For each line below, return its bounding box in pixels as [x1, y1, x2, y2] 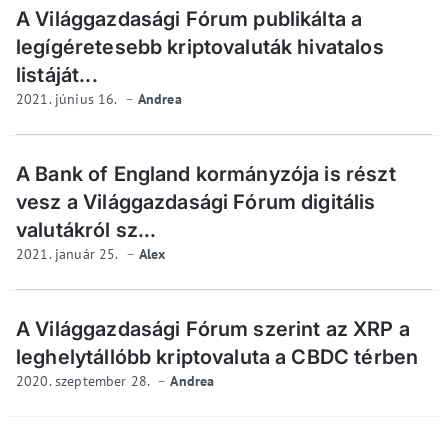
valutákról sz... [16, 217, 157, 242]
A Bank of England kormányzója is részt [16, 161, 396, 186]
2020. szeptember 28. [16, 371, 154, 390]
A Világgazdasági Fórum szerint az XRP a [16, 316, 410, 341]
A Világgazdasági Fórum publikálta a [16, 6, 363, 31]
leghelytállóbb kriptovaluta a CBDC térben [16, 344, 419, 369]
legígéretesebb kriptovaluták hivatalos [16, 34, 384, 59]
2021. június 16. [16, 89, 121, 108]
